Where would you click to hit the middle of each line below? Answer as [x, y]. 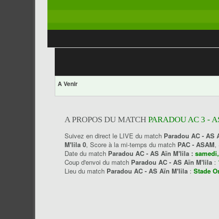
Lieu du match [86, 171]
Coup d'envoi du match [98, 162]
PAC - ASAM [196, 144]
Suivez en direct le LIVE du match [114, 136]
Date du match [86, 153]
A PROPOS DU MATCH [106, 120]
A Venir [68, 84]
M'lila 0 [75, 144]
